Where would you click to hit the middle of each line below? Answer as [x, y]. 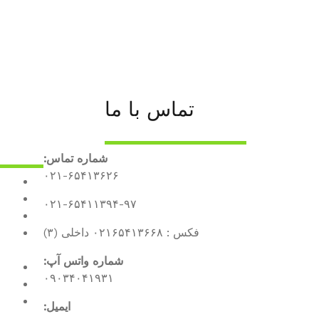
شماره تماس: [75, 158]
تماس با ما [149, 109]
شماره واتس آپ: [83, 261]
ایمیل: [57, 307]
